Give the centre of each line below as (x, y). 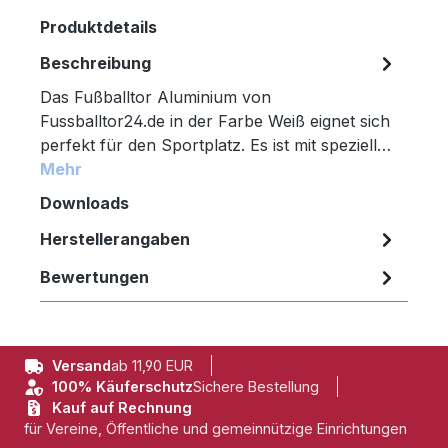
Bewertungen (94, 276)
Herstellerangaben (115, 238)
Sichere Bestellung (256, 387)
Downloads (84, 202)
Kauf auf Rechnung (122, 408)
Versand (81, 366)
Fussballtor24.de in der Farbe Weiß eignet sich (215, 120)
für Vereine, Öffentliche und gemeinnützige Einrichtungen (215, 429)
